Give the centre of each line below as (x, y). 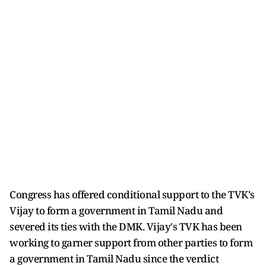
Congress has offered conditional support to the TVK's (132, 194)
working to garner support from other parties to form (131, 242)
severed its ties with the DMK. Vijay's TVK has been (126, 226)
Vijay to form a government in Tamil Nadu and (116, 210)
